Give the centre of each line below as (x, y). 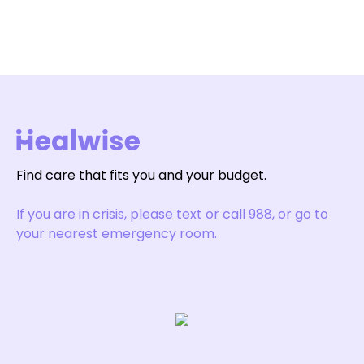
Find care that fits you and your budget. (141, 175)
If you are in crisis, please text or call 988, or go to (172, 214)
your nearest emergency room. (117, 234)
